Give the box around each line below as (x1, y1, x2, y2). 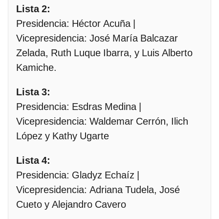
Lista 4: (16, 154, 50, 167)
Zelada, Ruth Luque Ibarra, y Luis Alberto (16, 47, 193, 59)
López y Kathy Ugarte (16, 130, 109, 142)
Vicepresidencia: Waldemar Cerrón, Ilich (16, 115, 188, 128)
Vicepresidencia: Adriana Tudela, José (16, 184, 180, 196)
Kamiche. (16, 62, 57, 74)
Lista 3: (16, 86, 50, 98)
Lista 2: (16, 3, 50, 15)
